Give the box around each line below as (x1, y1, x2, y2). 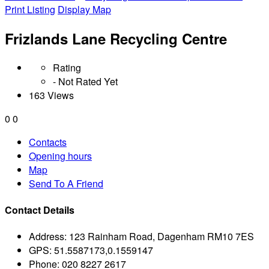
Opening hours (29, 148, 92, 163)
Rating (53, 60, 81, 74)
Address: (29, 229, 67, 244)
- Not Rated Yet (53, 74, 118, 88)
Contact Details (5, 203, 74, 217)
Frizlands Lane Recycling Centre (5, 28, 227, 49)
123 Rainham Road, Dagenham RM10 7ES (69, 229, 254, 244)
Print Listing (5, 2, 55, 16)
